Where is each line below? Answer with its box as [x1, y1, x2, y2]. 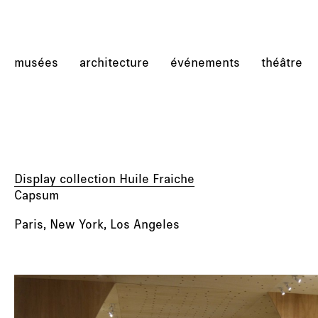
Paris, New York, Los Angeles [14, 216, 180, 231]
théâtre [261, 54, 302, 70]
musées [14, 54, 58, 70]
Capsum [14, 187, 59, 202]
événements [170, 54, 240, 70]
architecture [79, 54, 149, 70]
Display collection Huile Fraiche [14, 170, 194, 186]
